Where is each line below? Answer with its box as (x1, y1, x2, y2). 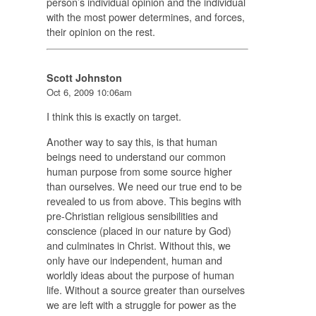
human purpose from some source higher (46, 163, 232, 178)
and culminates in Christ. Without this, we (46, 237, 231, 253)
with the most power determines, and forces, (46, 8, 245, 24)
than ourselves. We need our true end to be (46, 178, 242, 193)
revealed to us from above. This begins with (46, 193, 241, 208)
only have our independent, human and (46, 252, 222, 267)
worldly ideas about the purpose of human (46, 267, 234, 282)
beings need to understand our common (46, 148, 226, 164)
